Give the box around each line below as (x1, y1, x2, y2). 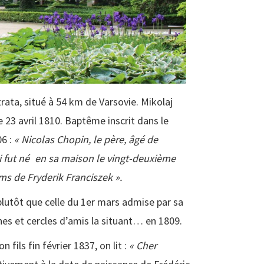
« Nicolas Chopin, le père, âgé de (14, 133, 158, 147)
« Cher (129, 239, 157, 253)
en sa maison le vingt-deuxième (35, 151, 176, 166)
